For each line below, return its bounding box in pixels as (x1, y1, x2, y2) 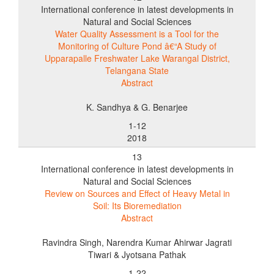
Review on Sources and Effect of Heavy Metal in (44, 187, 230, 199)
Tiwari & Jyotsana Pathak (88, 248, 186, 261)
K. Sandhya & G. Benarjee (86, 100, 188, 113)
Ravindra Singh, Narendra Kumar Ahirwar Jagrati (42, 235, 232, 248)
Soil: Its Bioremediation (92, 199, 182, 212)
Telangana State (105, 64, 169, 76)
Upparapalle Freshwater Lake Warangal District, (44, 51, 230, 64)
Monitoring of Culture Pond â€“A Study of (57, 39, 217, 52)
